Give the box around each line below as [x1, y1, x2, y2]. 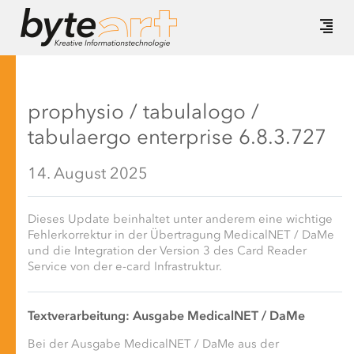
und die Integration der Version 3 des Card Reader [28, 245, 307, 258]
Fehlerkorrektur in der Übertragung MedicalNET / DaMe [28, 229, 334, 242]
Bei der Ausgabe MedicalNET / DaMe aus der [28, 338, 279, 351]
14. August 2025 [28, 166, 148, 183]
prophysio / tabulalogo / [28, 103, 259, 124]
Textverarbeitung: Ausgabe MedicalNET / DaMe [28, 310, 305, 323]
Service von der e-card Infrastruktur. [28, 261, 222, 273]
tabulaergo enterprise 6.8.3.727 [28, 128, 326, 149]
